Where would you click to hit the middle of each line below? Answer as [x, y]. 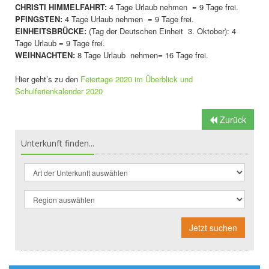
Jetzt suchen [213, 227]
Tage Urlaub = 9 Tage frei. [60, 43]
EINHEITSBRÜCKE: [51, 31]
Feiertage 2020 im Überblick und [137, 79]
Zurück [232, 119]
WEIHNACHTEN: [45, 55]
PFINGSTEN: [39, 19]
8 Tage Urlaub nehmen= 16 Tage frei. [142, 55]
